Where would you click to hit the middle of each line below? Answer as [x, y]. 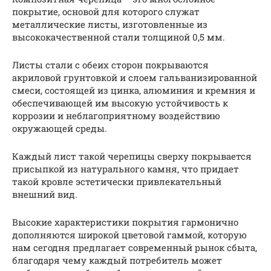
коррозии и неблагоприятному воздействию [116, 116]
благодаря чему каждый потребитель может [117, 260]
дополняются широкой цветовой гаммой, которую [129, 235]
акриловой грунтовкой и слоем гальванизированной [135, 77]
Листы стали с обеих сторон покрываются [110, 65]
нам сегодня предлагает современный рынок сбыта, [135, 247]
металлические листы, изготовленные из [110, 24]
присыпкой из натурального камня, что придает [126, 169]
